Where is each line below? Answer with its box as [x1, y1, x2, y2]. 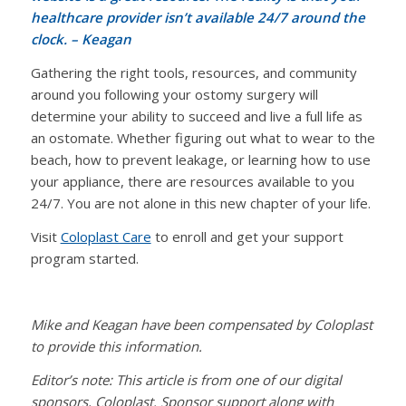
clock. [30, 30, 71, 49]
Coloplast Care [60, 227, 151, 246]
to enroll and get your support [150, 227, 343, 246]
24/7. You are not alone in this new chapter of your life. [30, 194, 371, 213]
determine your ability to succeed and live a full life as [30, 107, 362, 126]
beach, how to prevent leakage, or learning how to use [30, 150, 371, 169]
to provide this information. [30, 337, 202, 356]
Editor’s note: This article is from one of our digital [30, 371, 342, 390]
